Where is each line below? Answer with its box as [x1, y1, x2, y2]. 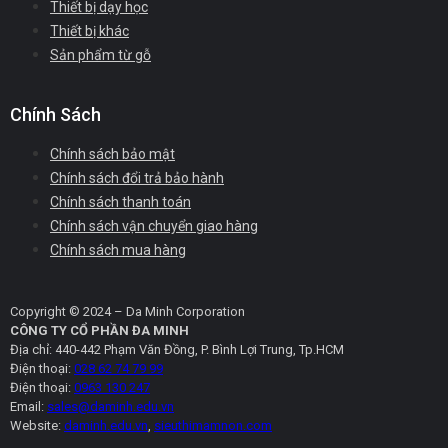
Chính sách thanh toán [50, 194, 191, 211]
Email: [10, 399, 44, 415]
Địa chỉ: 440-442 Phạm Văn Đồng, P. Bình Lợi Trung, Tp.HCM [10, 342, 344, 358]
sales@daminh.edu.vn [47, 399, 174, 415]
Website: [10, 418, 61, 434]
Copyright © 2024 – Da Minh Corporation [10, 304, 245, 320]
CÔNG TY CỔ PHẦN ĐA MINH [10, 323, 189, 339]
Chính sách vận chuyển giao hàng [50, 218, 258, 235]
